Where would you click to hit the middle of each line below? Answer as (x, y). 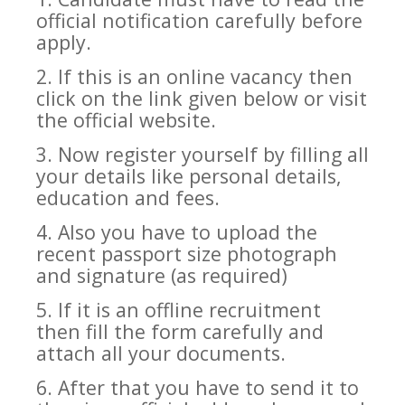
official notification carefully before (199, 21)
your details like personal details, (189, 176)
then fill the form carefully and (180, 332)
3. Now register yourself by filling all (202, 155)
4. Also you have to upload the (177, 232)
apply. (64, 42)
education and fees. (128, 198)
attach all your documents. (161, 353)
